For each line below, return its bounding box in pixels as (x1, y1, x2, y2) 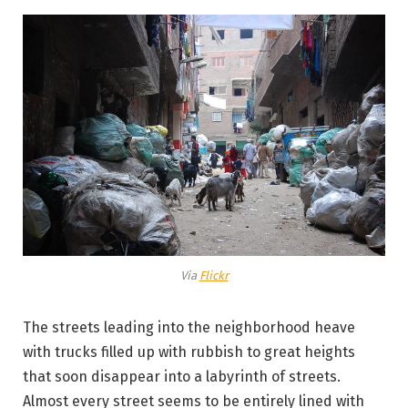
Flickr (199, 269, 229, 283)
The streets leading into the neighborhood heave (23, 319, 355, 337)
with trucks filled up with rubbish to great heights (23, 343, 355, 362)
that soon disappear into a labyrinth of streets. (23, 368, 341, 386)
